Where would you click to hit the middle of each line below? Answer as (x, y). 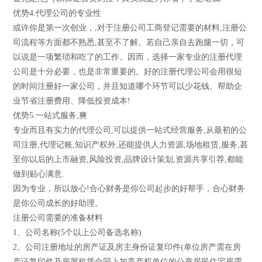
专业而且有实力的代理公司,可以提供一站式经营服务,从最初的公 (130, 130)
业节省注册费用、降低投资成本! (72, 101)
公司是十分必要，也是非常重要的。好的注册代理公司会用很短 (128, 71)
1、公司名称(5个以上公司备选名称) (77, 232)
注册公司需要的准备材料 (58, 218)
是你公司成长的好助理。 (58, 203)
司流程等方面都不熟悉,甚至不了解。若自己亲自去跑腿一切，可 (129, 42)
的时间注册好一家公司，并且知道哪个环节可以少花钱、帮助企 (128, 86)
